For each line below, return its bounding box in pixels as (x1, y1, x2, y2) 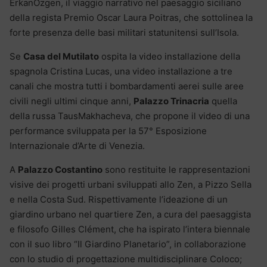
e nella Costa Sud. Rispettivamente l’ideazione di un (10, 194, 228, 206)
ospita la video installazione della (99, 51, 240, 63)
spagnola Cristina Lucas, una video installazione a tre (10, 66, 232, 77)
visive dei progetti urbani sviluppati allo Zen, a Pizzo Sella (10, 179, 252, 191)
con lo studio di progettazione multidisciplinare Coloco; (10, 253, 242, 265)
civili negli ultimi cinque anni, (10, 95, 133, 107)
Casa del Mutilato (23, 51, 99, 63)
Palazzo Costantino (18, 164, 103, 176)
